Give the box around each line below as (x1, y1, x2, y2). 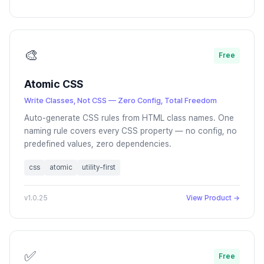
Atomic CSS (24, 78, 83, 90)
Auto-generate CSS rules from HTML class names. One (24, 113, 234, 123)
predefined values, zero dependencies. (24, 139, 171, 148)
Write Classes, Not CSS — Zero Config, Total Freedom (24, 96, 217, 105)
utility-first (82, 163, 115, 171)
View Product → (186, 194, 240, 202)
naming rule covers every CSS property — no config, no (24, 126, 237, 136)
